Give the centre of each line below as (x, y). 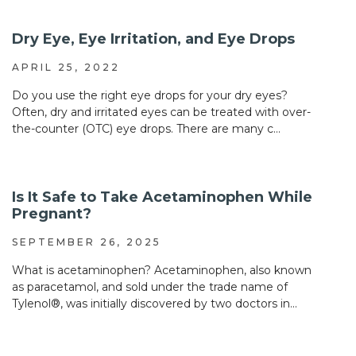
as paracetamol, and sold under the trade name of (150, 287)
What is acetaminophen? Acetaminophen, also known (162, 271)
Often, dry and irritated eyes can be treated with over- (161, 112)
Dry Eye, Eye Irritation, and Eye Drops (153, 39)
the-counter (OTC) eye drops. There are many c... (146, 129)
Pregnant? (52, 214)
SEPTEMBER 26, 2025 (87, 242)
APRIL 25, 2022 (66, 68)
